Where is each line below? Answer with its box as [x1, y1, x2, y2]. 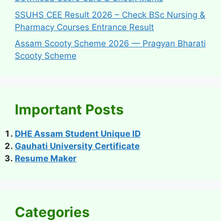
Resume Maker [15, 153, 76, 163]
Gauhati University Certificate [15, 141, 140, 151]
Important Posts [15, 101, 124, 118]
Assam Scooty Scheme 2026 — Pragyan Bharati [15, 38, 206, 48]
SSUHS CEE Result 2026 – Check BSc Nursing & [15, 9, 205, 20]
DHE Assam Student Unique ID [15, 129, 141, 139]
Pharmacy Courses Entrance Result [15, 22, 154, 32]
